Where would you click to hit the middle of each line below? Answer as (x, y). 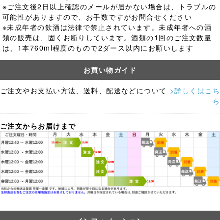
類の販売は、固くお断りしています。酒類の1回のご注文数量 (107, 37)
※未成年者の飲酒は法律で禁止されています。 (81, 27)
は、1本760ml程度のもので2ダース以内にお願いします (98, 48)
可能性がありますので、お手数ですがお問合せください (97, 17)
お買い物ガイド (110, 70)
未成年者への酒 (185, 27)
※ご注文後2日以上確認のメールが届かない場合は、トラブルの (110, 6)
